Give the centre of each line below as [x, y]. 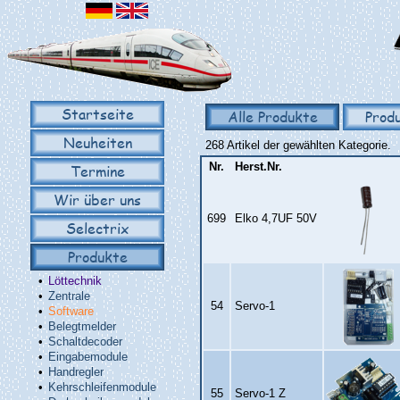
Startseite [97, 114]
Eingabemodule [88, 357]
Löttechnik [75, 281]
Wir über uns [97, 200]
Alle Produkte [272, 117]
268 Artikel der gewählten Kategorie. [298, 145]
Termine [97, 171]
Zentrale [69, 296]
